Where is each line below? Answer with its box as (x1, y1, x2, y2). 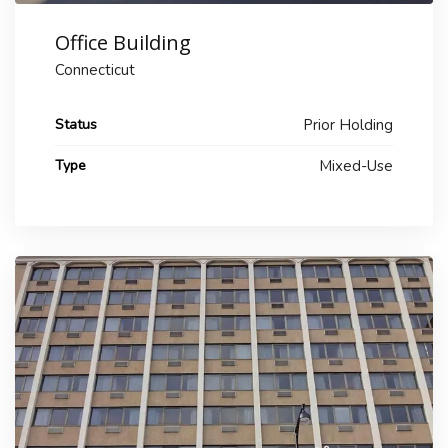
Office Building (55, 28, 191, 56)
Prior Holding (303, 114, 393, 135)
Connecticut (55, 59, 135, 80)
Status (55, 114, 97, 134)
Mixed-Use (319, 155, 393, 176)
